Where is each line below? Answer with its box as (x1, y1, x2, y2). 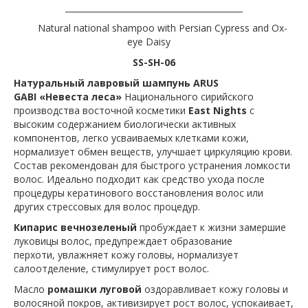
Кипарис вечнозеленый (14, 221, 137, 234)
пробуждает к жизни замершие (137, 221, 286, 234)
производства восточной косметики (14, 104, 188, 118)
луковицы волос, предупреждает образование (14, 234, 232, 248)
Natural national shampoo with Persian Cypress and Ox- (21, 21, 287, 35)
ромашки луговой (45, 283, 142, 296)
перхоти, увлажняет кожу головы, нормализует (14, 248, 239, 262)
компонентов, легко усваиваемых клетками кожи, (14, 131, 249, 145)
